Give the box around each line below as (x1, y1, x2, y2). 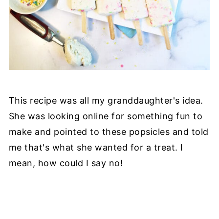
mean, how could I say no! (8, 157, 123, 168)
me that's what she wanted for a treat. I (8, 142, 183, 153)
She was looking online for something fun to (8, 110, 203, 121)
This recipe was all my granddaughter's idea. (8, 95, 203, 106)
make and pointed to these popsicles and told (8, 126, 209, 137)
